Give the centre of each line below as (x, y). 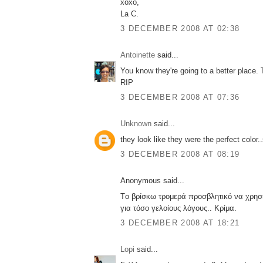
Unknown (136, 124)
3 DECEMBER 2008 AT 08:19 (180, 154)
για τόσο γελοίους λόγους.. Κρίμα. (178, 208)
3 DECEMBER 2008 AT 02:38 (180, 29)
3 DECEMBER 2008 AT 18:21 (180, 223)
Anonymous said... (152, 181)
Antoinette (138, 55)
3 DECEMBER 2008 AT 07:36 (180, 97)
